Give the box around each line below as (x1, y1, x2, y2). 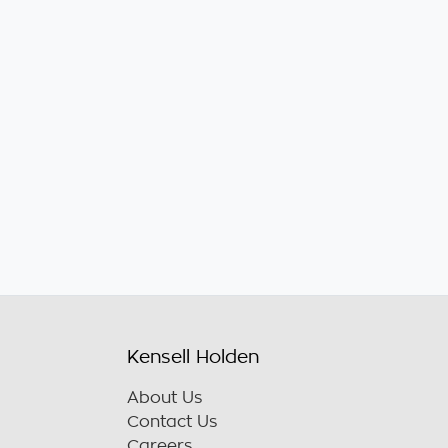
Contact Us (127, 414, 217, 430)
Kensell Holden (127, 348, 259, 366)
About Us (127, 390, 202, 406)
